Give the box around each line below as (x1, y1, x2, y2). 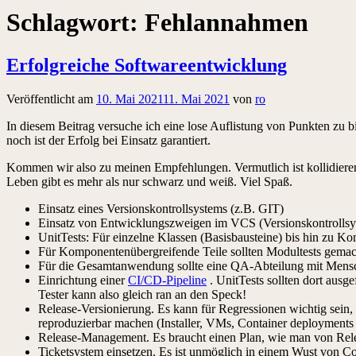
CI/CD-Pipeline (128, 273, 207, 287)
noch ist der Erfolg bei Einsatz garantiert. (6, 133, 211, 147)
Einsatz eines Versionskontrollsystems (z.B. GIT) (38, 201, 284, 215)
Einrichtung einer (38, 273, 128, 287)
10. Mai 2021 (96, 91, 163, 106)
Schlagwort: (6, 8, 145, 37)
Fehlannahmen (145, 8, 308, 37)
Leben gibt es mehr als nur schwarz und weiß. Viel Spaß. (6, 174, 292, 188)
